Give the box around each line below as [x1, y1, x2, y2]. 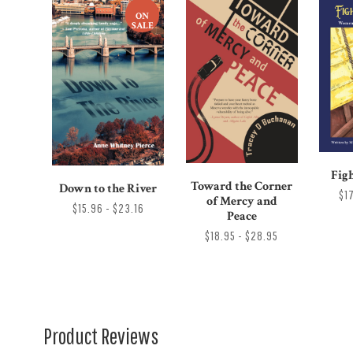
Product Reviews [43, 322, 158, 349]
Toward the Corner [191, 177, 293, 195]
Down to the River [59, 180, 158, 198]
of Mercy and [206, 192, 277, 210]
